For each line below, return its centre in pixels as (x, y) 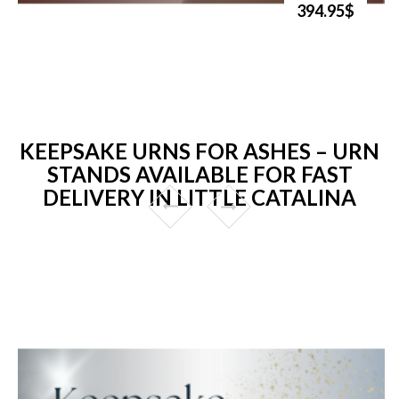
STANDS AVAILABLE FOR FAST (199, 174)
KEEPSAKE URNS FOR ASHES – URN (199, 151)
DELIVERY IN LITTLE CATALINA (199, 197)
